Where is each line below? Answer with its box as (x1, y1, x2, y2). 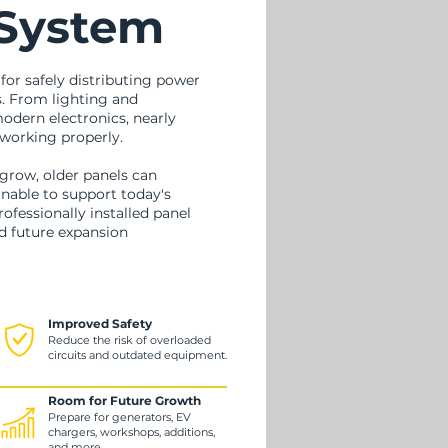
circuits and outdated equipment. (48, 348, 227, 362)
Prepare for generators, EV (48, 410, 191, 424)
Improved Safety (48, 316, 152, 331)
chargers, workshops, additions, (48, 425, 215, 439)
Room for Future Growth (48, 393, 201, 408)
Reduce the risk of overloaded (48, 333, 211, 347)
